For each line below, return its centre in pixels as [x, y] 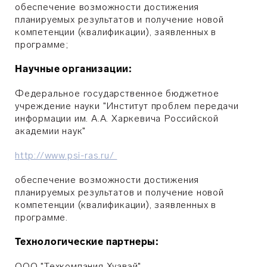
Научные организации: [74, 69]
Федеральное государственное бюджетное [117, 93]
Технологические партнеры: [87, 242]
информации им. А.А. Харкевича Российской [117, 118]
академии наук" [51, 131]
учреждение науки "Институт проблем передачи [127, 106]
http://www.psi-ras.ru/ [66, 155]
